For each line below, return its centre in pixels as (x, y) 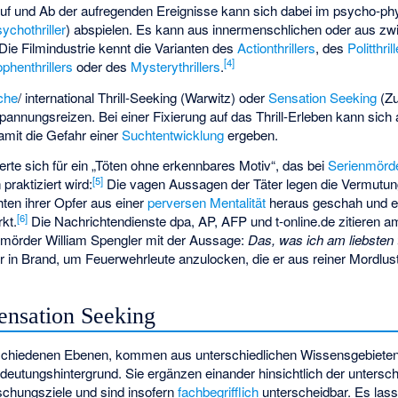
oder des (102, 67)
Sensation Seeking (323, 97)
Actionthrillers (277, 48)
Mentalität (238, 203)
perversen (177, 203)
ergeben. (251, 134)
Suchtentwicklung (173, 134)
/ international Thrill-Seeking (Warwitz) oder (143, 97)
